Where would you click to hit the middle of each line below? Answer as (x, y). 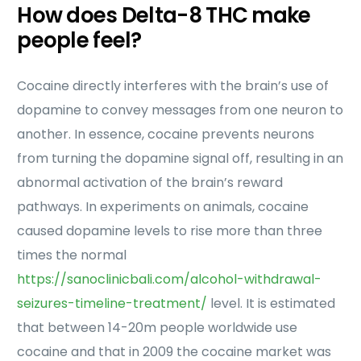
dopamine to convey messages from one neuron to (180, 110)
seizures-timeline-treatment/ (112, 303)
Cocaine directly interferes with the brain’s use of (173, 86)
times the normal (72, 255)
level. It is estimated (272, 303)
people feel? (79, 40)
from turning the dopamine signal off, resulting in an (180, 158)
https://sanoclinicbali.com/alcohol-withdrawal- (170, 279)
